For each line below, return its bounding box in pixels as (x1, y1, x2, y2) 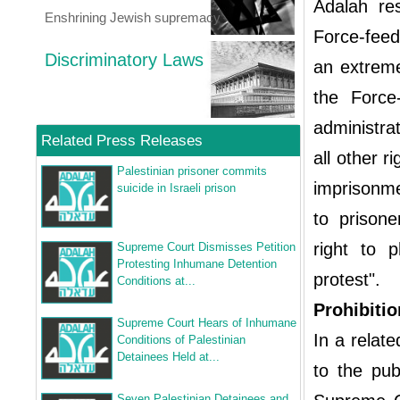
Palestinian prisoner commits (117, 164, 267, 178)
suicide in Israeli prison (117, 181, 236, 195)
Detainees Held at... (117, 350, 220, 363)
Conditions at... (117, 274, 196, 287)
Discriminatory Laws (45, 50, 204, 70)
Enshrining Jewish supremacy (45, 10, 221, 25)
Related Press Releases (41, 132, 203, 149)
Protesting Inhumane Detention (117, 257, 277, 271)
